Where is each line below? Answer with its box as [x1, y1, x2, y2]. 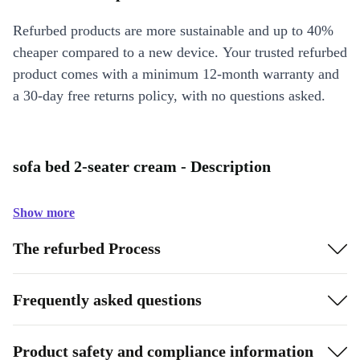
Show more [13, 206, 75, 219]
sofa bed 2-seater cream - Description [13, 157, 271, 175]
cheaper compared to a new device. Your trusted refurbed [13, 44, 347, 60]
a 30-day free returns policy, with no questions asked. [13, 88, 325, 104]
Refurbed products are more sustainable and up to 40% [13, 22, 333, 39]
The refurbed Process [13, 239, 161, 257]
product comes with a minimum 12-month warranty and [13, 66, 339, 82]
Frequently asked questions [13, 290, 202, 309]
